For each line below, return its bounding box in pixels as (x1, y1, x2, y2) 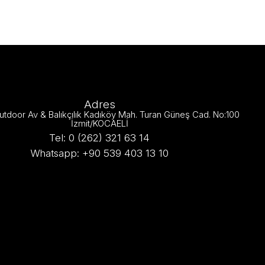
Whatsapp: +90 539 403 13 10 (30, 147, 169, 159)
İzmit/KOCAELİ (70, 117, 128, 129)
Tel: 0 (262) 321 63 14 (49, 131, 150, 144)
